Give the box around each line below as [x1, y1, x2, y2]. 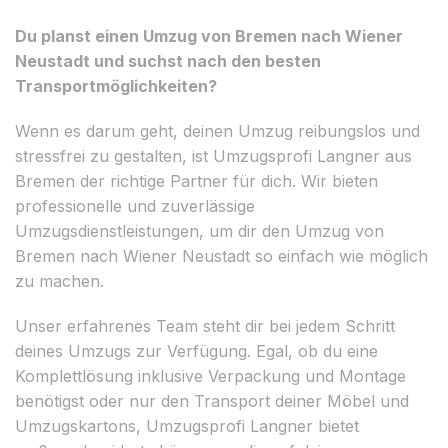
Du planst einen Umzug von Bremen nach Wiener [15, 25, 403, 46]
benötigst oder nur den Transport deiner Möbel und [15, 390, 409, 411]
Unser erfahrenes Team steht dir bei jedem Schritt [15, 315, 395, 336]
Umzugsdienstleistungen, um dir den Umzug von [15, 220, 384, 241]
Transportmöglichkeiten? [15, 75, 217, 96]
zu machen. [15, 270, 104, 291]
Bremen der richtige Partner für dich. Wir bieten [15, 170, 378, 191]
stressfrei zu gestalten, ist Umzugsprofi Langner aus [15, 145, 412, 166]
